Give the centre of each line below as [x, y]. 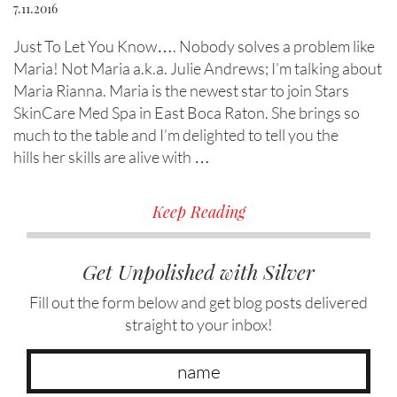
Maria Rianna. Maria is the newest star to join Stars [181, 91]
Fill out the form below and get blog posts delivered [198, 303]
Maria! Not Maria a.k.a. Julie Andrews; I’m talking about [198, 69]
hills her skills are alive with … [112, 157]
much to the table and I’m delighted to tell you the [176, 135]
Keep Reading [198, 212]
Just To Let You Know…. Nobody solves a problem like [194, 47]
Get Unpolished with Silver [198, 272]
